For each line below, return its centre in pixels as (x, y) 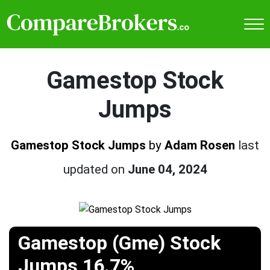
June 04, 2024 (167, 169)
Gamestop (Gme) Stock (119, 243)
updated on (95, 169)
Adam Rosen (200, 145)
